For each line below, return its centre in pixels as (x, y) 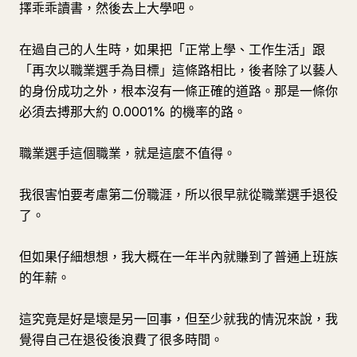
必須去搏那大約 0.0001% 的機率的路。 (133, 112)
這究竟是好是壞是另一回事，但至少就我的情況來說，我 (178, 319)
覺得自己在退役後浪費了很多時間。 (121, 339)
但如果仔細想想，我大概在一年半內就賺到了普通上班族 (178, 257)
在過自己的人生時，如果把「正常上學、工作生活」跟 (172, 49)
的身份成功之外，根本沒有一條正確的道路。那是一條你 (178, 91)
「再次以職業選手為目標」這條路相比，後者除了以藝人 (178, 70)
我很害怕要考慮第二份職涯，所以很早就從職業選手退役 (178, 194)
